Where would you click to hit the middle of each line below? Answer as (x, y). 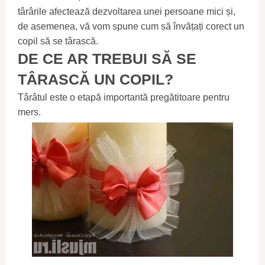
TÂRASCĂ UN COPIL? (96, 79)
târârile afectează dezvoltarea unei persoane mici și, (127, 12)
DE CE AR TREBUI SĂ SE (107, 59)
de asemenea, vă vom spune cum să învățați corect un (131, 26)
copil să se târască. (58, 41)
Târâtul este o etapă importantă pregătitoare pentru (124, 97)
